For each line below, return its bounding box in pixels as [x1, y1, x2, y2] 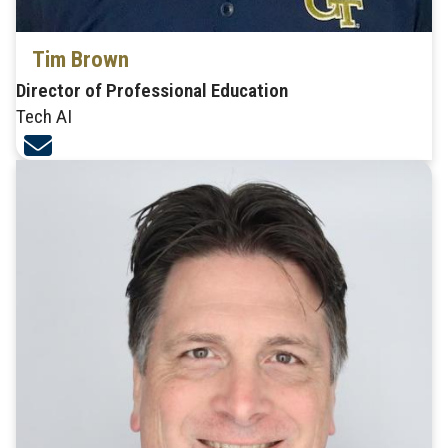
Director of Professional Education [16, 78, 288, 102]
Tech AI [16, 104, 72, 128]
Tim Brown [32, 45, 129, 72]
